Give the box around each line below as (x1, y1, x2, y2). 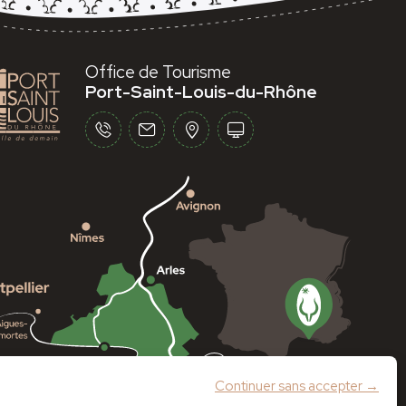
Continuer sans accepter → (215, 376, 379, 395)
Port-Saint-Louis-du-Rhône (84, 81, 317, 104)
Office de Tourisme (84, 61, 231, 84)
